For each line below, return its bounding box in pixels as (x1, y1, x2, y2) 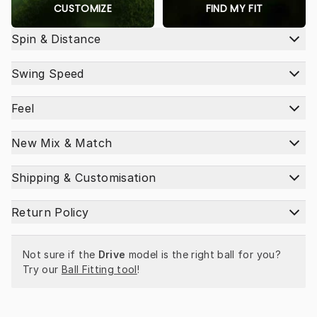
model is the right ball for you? (125, 248, 281, 261)
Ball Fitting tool (61, 263, 137, 276)
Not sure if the (23, 248, 98, 261)
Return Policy (11, 205, 89, 220)
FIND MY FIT (205, 1, 263, 16)
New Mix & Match (11, 136, 113, 151)
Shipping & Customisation (11, 171, 156, 185)
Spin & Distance (11, 32, 101, 47)
